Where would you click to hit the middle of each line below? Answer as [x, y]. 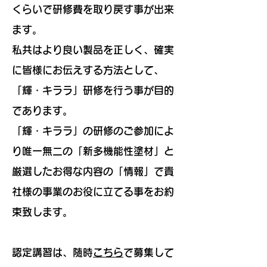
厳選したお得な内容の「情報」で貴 [93, 171]
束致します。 [42, 212]
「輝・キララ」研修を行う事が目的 [93, 90]
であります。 [42, 111]
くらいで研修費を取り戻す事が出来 [93, 9]
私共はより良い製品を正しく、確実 [93, 50]
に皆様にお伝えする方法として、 [88, 70]
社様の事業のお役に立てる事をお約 [93, 192]
